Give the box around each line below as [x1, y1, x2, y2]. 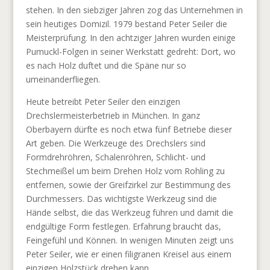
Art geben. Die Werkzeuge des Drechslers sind [25, 137, 206, 149]
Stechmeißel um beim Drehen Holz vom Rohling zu [25, 165, 225, 177]
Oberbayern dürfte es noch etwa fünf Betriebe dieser [25, 123, 232, 135]
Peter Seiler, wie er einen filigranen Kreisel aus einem [25, 248, 231, 260]
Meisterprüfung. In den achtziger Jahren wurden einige [25, 31, 236, 43]
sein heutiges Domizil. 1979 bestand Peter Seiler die [25, 17, 227, 30]
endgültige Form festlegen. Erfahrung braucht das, [25, 220, 221, 232]
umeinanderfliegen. [25, 73, 100, 85]
